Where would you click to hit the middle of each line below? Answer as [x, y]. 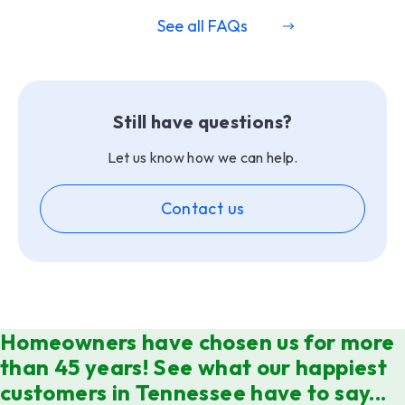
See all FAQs [202, 26]
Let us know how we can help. [202, 158]
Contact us [202, 209]
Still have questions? [202, 122]
